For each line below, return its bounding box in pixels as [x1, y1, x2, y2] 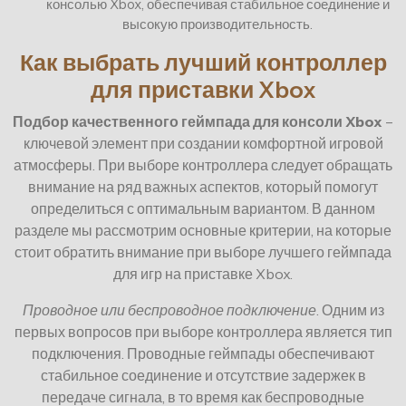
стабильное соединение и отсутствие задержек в [40, 366, 366, 385]
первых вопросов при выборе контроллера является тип [14, 323, 392, 342]
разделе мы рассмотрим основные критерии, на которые [14, 221, 391, 240]
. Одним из [315, 301, 384, 320]
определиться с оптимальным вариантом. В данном [31, 199, 375, 218]
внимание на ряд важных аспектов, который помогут [28, 178, 378, 197]
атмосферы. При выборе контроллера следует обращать [14, 156, 392, 175]
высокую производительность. [122, 15, 313, 34]
